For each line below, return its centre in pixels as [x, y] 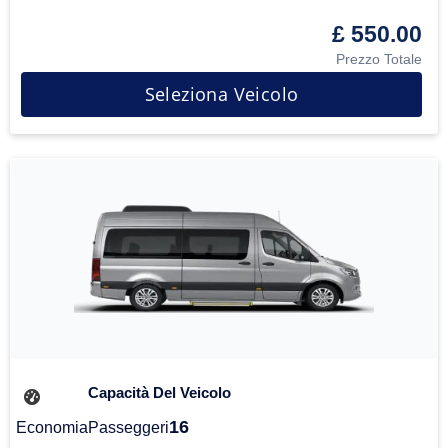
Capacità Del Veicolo [159, 392]
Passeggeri [128, 427]
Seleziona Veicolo [221, 94]
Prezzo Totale [379, 59]
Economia [52, 427]
